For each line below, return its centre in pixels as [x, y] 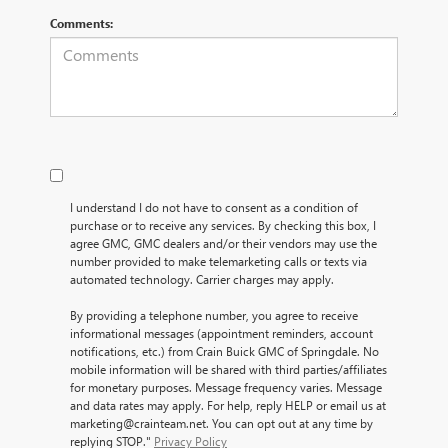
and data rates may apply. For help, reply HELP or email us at [228, 405]
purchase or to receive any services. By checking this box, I [223, 225]
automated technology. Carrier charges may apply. [202, 279]
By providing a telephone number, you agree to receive [214, 315]
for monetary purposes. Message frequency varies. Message [226, 387]
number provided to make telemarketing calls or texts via [218, 261]
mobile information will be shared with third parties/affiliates [228, 369]
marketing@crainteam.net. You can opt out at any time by [221, 423]
